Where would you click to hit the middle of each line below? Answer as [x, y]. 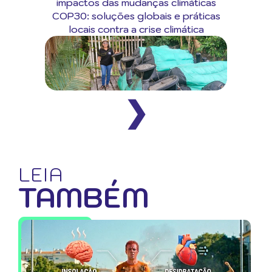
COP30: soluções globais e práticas [136, 15]
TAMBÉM [83, 197]
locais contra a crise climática [136, 29]
